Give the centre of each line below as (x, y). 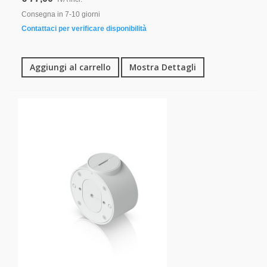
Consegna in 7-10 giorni (61, 14)
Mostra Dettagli (163, 67)
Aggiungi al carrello (70, 67)
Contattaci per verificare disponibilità (84, 28)
